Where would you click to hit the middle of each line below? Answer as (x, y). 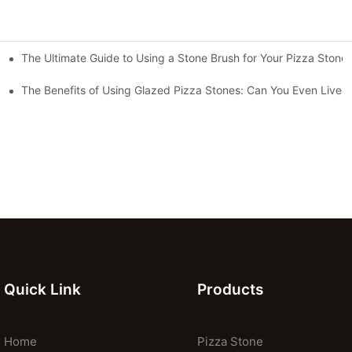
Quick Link (42, 290)
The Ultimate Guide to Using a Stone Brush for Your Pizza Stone (185, 57)
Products (230, 290)
